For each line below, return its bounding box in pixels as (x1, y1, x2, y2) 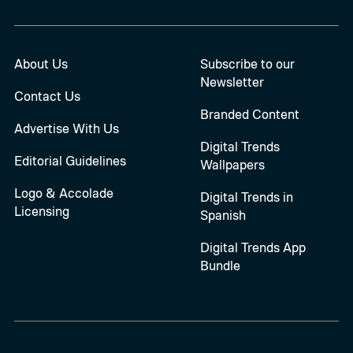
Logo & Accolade (13, 184, 113, 201)
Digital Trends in (199, 188, 293, 205)
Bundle (199, 256, 240, 273)
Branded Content (199, 106, 299, 123)
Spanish (199, 206, 246, 223)
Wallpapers (199, 156, 265, 173)
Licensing (13, 202, 69, 219)
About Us (13, 55, 68, 72)
